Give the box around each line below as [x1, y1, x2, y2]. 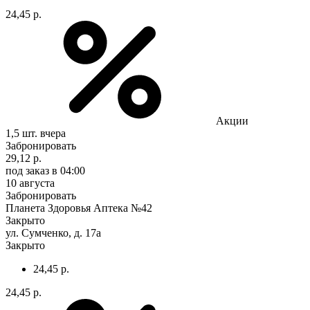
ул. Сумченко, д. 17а [6, 226, 101, 239]
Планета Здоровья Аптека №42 [6, 201, 152, 214]
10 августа [6, 176, 55, 189]
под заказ [6, 164, 49, 176]
